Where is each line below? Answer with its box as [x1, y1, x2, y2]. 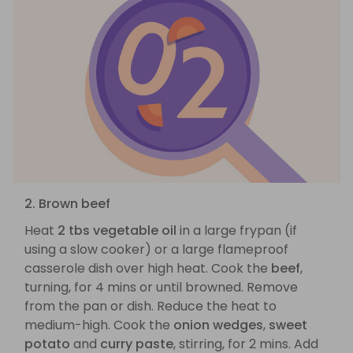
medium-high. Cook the [24, 316, 173, 335]
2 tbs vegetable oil [58, 221, 176, 240]
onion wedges [173, 316, 263, 335]
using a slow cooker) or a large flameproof [24, 240, 288, 259]
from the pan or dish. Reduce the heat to [24, 297, 277, 316]
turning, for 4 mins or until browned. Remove [24, 278, 298, 297]
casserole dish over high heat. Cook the [24, 259, 271, 278]
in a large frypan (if [176, 221, 297, 240]
